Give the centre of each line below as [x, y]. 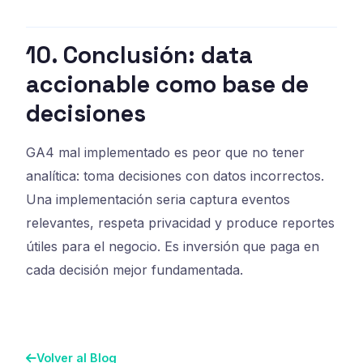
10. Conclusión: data [139, 55]
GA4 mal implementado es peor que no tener [165, 152]
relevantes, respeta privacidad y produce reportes [180, 222]
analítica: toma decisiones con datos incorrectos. [175, 175]
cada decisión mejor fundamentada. [135, 269]
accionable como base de [167, 84]
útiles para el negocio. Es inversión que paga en [173, 246]
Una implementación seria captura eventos [158, 199]
